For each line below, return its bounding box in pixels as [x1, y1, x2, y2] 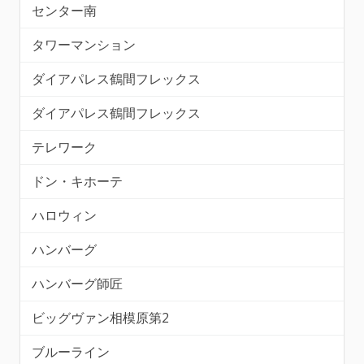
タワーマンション [32, 36, 136, 54]
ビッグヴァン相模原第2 [32, 309, 169, 327]
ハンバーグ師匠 [32, 275, 123, 292]
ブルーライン [32, 343, 110, 361]
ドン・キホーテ [32, 172, 123, 190]
